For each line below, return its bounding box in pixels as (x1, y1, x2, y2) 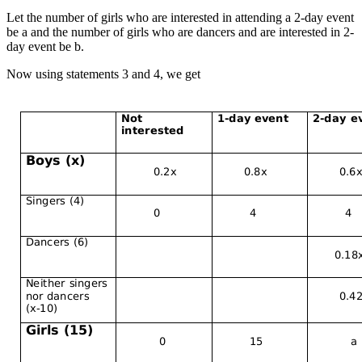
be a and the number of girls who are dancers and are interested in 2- (6, 24, 354, 39)
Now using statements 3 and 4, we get (6, 66, 200, 81)
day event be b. (6, 39, 84, 53)
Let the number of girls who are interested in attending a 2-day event (6, 10, 354, 24)
